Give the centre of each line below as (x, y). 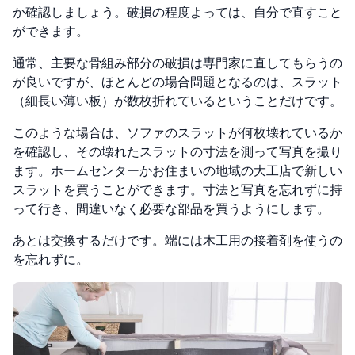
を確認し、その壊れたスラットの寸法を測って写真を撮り (177, 151)
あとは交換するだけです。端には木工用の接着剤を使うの (177, 240)
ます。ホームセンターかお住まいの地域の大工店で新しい (177, 170)
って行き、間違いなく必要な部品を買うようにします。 (171, 208)
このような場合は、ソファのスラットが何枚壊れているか (177, 132)
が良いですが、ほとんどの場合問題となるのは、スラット (177, 82)
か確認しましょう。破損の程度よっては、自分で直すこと (177, 12)
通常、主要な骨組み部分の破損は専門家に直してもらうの (177, 63)
